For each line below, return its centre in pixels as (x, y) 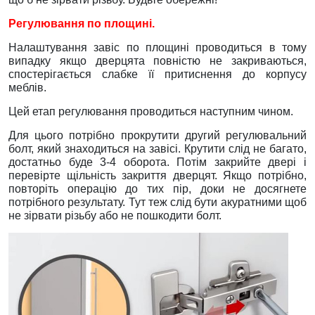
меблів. (27, 87)
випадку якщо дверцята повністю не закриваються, (157, 60)
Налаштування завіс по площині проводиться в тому (157, 47)
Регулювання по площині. (82, 23)
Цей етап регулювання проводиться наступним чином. (151, 111)
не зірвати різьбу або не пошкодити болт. (115, 215)
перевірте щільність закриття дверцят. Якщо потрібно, (157, 175)
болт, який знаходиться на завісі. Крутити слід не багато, (157, 148)
